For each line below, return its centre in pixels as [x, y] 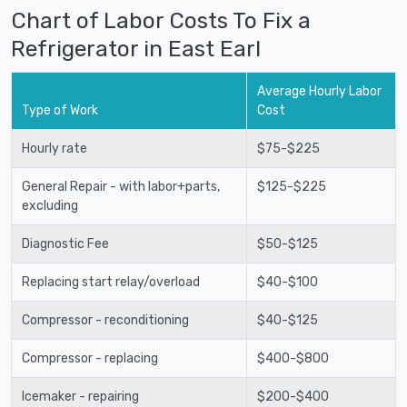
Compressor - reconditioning [105, 320]
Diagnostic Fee [65, 243]
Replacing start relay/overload [110, 282]
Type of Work [60, 110]
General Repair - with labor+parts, [120, 186]
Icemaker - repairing [80, 396]
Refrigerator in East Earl [136, 48]
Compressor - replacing [89, 358]
